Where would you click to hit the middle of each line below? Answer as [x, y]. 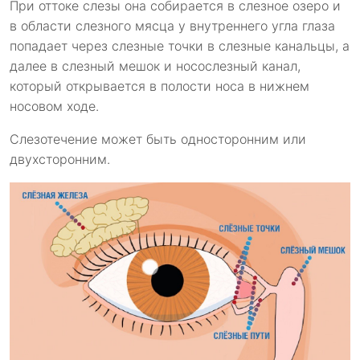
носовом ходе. [54, 106]
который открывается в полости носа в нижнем [160, 86]
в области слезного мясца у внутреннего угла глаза [172, 25]
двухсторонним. [62, 159]
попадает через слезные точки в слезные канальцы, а [180, 45]
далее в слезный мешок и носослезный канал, [155, 65]
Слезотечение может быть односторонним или [158, 139]
